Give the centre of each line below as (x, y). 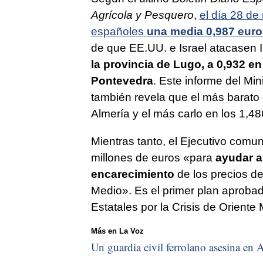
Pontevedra (122, 80)
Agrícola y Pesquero (142, 15)
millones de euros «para (153, 157)
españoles (119, 31)
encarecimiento (132, 174)
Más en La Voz (117, 231)
